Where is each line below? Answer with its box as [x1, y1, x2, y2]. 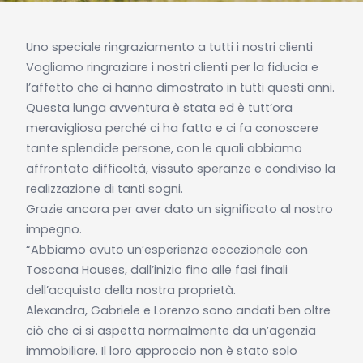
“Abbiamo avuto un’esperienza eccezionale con [25, 241, 308, 258]
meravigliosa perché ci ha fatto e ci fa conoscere [25, 119, 318, 136]
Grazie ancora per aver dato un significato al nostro [25, 200, 333, 217]
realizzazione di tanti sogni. [25, 180, 183, 197]
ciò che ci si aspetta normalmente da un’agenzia [25, 322, 316, 339]
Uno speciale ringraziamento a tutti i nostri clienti [25, 38, 313, 55]
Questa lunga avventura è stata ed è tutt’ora [25, 99, 293, 116]
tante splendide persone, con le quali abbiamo [25, 139, 302, 156]
